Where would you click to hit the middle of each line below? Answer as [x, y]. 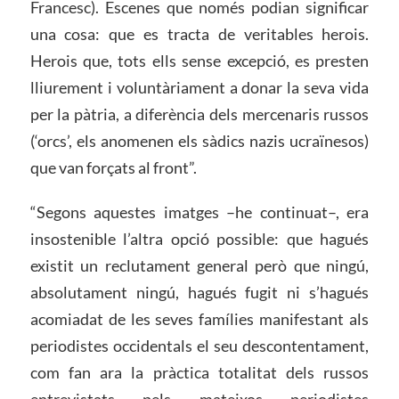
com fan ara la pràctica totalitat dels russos [199, 372]
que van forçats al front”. [113, 168]
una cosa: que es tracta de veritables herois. [199, 34]
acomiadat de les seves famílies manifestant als [199, 318]
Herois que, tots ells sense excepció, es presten [199, 61]
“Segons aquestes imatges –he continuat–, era [199, 212]
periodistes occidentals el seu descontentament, [199, 345]
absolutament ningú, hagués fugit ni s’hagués [199, 292]
